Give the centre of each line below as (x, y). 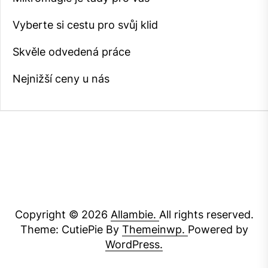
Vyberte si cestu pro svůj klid (85, 25)
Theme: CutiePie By (71, 230)
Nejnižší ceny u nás (61, 79)
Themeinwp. (155, 230)
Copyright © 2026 (63, 215)
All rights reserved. (206, 215)
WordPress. (134, 245)
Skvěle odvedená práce (71, 52)
